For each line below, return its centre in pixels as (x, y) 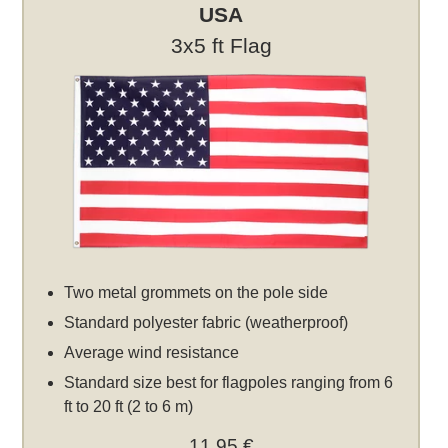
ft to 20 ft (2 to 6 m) (129, 407)
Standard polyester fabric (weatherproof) (206, 323)
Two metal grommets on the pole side (196, 293)
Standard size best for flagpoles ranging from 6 (229, 383)
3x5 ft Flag (221, 46)
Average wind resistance (152, 353)
